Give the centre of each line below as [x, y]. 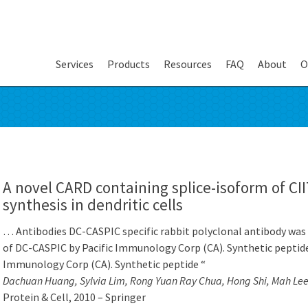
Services [75, 64]
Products [129, 64]
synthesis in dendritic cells [93, 205]
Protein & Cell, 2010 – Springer [74, 297]
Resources [188, 64]
